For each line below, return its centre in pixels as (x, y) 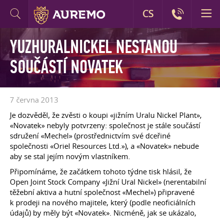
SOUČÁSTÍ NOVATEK (66, 67)
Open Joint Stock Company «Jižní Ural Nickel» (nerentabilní (108, 182)
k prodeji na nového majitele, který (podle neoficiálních (103, 202)
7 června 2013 (34, 100)
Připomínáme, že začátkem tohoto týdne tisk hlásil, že (101, 171)
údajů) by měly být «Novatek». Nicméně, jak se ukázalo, (103, 213)
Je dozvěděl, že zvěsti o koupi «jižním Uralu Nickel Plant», (106, 115)
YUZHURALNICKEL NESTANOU (94, 47)
